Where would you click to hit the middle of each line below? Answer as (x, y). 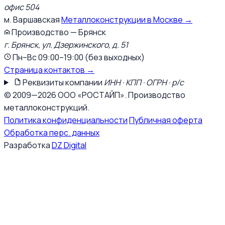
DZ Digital (69, 145)
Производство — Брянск (58, 32)
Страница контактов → (49, 70)
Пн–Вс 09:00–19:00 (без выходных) (78, 57)
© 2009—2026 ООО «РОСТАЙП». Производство (95, 95)
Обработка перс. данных (52, 132)
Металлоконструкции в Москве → (127, 19)
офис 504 (22, 7)
